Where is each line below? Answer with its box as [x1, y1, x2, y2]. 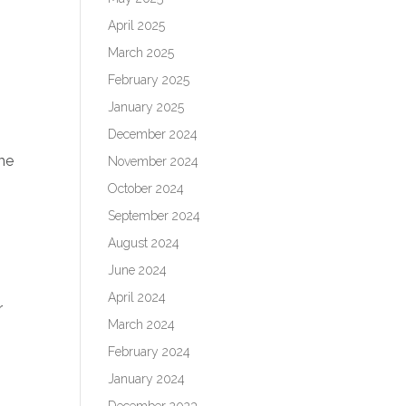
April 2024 [108, 289, 167, 304]
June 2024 [108, 262, 168, 277]
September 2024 [108, 208, 201, 223]
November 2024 [108, 153, 199, 169]
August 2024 [108, 235, 180, 250]
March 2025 [108, 44, 175, 60]
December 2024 [108, 126, 198, 141]
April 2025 [108, 17, 166, 33]
